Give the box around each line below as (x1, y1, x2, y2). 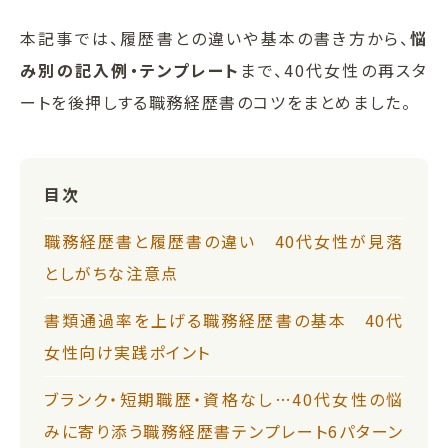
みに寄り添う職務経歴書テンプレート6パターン (44, 418, 404, 443)
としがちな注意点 (44, 260, 179, 285)
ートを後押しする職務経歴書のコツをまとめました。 (20, 89, 412, 114)
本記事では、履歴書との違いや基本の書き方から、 (20, 25, 411, 50)
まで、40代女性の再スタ (240, 57, 428, 82)
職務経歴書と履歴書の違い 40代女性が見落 (44, 228, 404, 253)
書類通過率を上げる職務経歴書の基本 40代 (44, 307, 404, 332)
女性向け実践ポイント (44, 339, 211, 364)
